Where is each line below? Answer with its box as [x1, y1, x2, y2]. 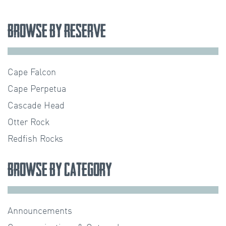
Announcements [8, 207, 72, 216]
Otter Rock [8, 118, 49, 128]
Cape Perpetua [8, 85, 66, 94]
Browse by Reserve [8, 19, 106, 42]
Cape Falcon [8, 68, 56, 78]
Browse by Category [8, 158, 112, 181]
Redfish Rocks [8, 135, 63, 144]
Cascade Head [8, 101, 65, 111]
